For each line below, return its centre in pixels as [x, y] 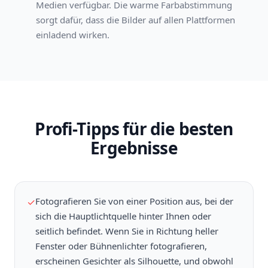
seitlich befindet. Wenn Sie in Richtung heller [127, 231]
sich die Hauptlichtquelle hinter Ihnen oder [123, 216]
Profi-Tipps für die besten [134, 129]
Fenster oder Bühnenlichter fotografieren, [121, 246]
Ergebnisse [134, 148]
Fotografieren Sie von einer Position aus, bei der [134, 201]
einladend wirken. [73, 35]
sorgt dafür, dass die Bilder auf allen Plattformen [135, 20]
